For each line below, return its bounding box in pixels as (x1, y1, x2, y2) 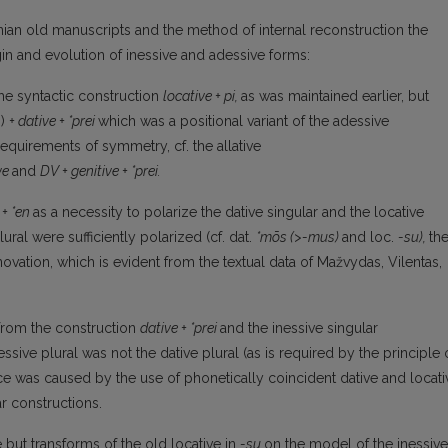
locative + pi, (163, 88, 241, 105)
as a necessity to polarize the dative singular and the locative (33, 204, 424, 221)
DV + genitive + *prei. (40, 163, 161, 180)
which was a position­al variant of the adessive (98, 113, 389, 130)
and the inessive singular (220, 320, 378, 337)
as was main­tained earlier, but (241, 88, 429, 105)
